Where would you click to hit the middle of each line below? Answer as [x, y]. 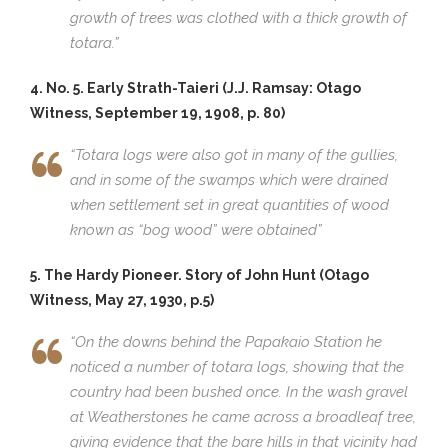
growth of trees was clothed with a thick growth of [238, 17]
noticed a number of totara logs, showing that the [237, 366]
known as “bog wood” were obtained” [196, 229]
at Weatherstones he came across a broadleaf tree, [243, 416]
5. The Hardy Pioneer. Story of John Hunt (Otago [199, 274]
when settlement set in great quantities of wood [229, 204]
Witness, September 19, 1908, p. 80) [157, 112]
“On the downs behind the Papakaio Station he [226, 341]
